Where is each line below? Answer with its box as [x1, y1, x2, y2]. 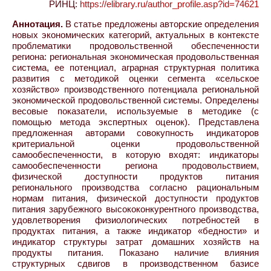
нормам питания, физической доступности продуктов [12, 192, 259, 203]
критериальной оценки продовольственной [12, 138, 259, 149]
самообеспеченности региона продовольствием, [12, 160, 259, 171]
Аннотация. [12, 18, 63, 29]
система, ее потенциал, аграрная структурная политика [12, 62, 259, 73]
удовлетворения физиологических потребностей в [12, 214, 259, 225]
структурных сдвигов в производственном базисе [12, 258, 259, 269]
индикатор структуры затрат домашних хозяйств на [12, 236, 259, 247]
